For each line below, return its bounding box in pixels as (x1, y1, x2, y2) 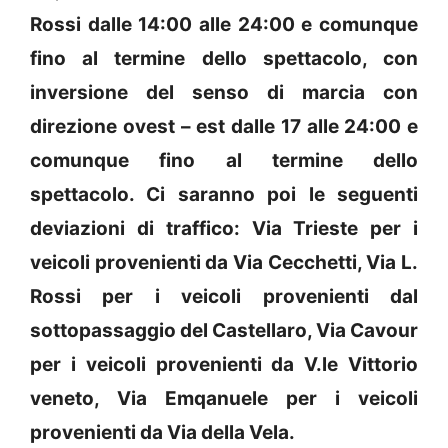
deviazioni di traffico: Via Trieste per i (30, 216, 418, 240)
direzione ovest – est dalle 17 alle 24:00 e (30, 114, 418, 138)
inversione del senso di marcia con (30, 80, 418, 104)
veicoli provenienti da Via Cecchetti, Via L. (30, 250, 418, 274)
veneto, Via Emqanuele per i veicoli (30, 386, 418, 410)
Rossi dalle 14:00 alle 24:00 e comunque (30, 12, 418, 36)
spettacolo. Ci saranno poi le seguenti (30, 182, 418, 206)
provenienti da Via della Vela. (30, 420, 295, 444)
